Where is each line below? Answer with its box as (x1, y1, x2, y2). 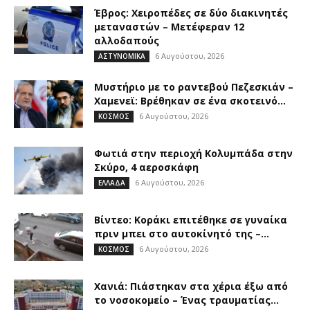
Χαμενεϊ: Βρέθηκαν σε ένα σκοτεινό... (94, 94, 286, 108)
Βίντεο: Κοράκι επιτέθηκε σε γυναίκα (94, 213, 287, 227)
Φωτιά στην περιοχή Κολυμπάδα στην (94, 147, 293, 161)
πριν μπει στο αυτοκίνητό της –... (94, 227, 269, 241)
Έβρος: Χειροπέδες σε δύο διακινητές (94, 6, 288, 20)
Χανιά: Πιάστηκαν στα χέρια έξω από (94, 280, 288, 293)
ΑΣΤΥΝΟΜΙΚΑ (98, 51, 145, 62)
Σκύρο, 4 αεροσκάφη (94, 161, 199, 174)
